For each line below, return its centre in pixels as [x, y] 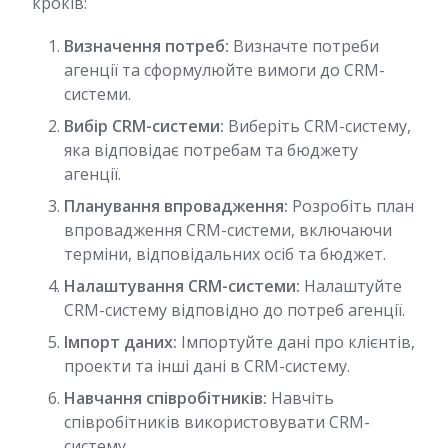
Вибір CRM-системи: [144, 126]
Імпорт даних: [120, 342]
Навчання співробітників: [165, 398]
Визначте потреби [304, 46]
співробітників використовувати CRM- [217, 422]
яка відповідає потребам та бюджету [211, 150]
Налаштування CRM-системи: [182, 286]
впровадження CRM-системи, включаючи [228, 230]
